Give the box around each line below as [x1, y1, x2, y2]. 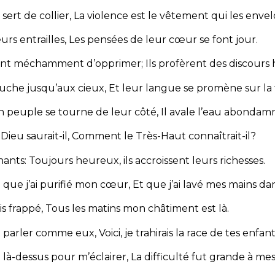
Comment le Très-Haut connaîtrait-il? [72, 130, 256, 142]
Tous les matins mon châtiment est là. [45, 203, 229, 215]
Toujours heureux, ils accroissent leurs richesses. [29, 154, 265, 166]
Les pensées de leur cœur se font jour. [69, 34, 258, 46]
